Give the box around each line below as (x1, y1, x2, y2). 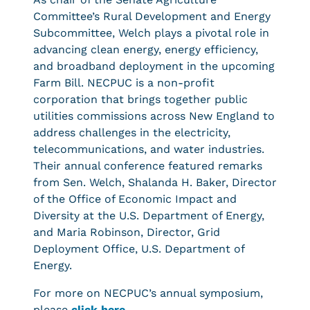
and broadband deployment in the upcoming (33, 60, 275, 73)
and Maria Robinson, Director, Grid (33, 226, 220, 239)
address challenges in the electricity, (33, 126, 230, 139)
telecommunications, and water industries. (33, 143, 264, 156)
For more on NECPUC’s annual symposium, (33, 286, 263, 300)
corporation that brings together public (33, 93, 248, 106)
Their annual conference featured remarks (33, 159, 262, 172)
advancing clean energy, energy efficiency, (33, 43, 258, 56)
